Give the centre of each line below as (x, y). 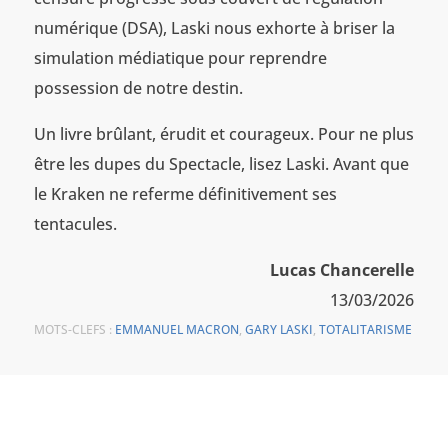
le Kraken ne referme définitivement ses (185, 194)
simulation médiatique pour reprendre (180, 58)
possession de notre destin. (138, 88)
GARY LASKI (278, 330)
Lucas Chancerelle (342, 270)
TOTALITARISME (365, 330)
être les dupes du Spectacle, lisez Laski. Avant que (221, 164)
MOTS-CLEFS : (74, 330)
